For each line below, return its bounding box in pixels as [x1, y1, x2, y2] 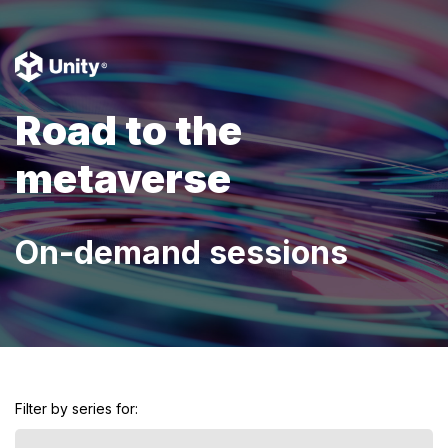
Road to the [15, 106, 242, 155]
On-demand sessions [15, 233, 348, 272]
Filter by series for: [15, 400, 138, 417]
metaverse [15, 154, 231, 203]
